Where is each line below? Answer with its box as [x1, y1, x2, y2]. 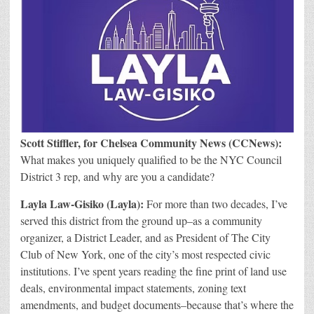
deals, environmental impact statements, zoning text [20, 280, 246, 295]
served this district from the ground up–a [20, 212, 198, 228]
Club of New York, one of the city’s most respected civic [20, 246, 271, 261]
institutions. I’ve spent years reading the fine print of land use [20, 263, 287, 278]
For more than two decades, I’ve [146, 196, 287, 211]
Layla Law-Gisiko [20, 195, 104, 212]
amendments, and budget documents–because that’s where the [20, 296, 294, 312]
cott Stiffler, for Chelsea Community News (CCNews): [27, 134, 282, 151]
